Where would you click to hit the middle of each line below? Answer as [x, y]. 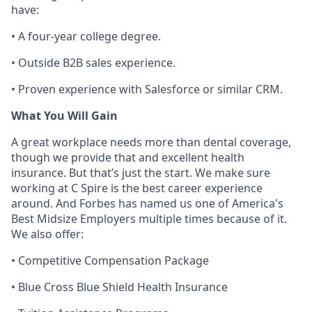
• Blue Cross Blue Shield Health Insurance [119, 287]
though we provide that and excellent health [128, 157]
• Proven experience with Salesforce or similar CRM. [147, 89]
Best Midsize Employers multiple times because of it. [149, 219]
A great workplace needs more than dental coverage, [151, 142]
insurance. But [50, 173]
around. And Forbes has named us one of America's [147, 203]
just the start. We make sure [195, 173]
